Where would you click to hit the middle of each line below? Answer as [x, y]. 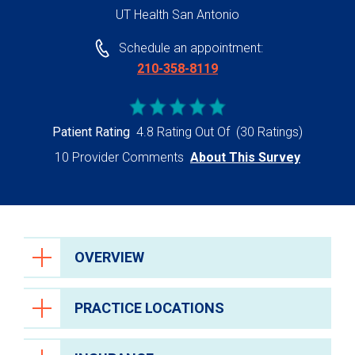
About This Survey [245, 158]
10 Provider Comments [119, 158]
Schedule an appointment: [191, 48]
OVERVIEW [109, 258]
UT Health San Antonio [177, 15]
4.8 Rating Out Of [183, 132]
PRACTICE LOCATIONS [149, 308]
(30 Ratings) [269, 132]
